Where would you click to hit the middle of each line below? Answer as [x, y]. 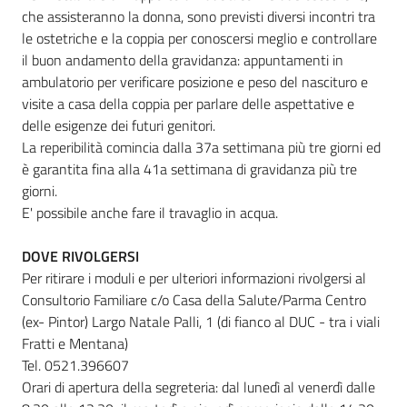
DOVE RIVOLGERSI [80, 256]
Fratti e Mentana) [75, 343]
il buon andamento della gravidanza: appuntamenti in [183, 60]
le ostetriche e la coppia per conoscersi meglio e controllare [199, 38]
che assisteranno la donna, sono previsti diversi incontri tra [199, 16]
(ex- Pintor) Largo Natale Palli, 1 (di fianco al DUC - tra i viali [201, 322]
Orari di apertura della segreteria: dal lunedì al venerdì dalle [199, 387]
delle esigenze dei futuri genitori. [119, 125]
